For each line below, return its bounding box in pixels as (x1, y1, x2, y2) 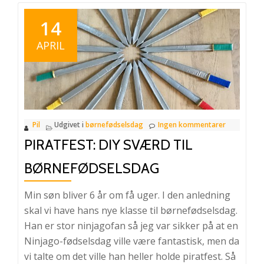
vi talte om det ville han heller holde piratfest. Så (24, 249, 236, 263)
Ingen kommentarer (158, 119, 226, 130)
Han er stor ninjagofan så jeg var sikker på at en (24, 219, 238, 232)
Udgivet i (54, 119, 85, 130)
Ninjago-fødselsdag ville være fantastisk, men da (24, 234, 239, 247)
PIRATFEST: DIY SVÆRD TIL (24, 136, 193, 153)
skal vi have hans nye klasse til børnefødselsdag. (24, 203, 237, 217)
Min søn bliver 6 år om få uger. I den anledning (24, 188, 230, 202)
